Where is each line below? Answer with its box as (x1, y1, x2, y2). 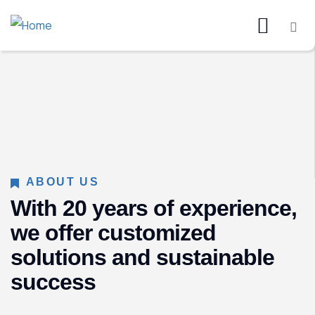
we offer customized (11, 220, 216, 245)
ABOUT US (26, 176, 100, 188)
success (11, 269, 96, 295)
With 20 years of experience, (11, 195, 297, 221)
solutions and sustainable (11, 245, 274, 270)
